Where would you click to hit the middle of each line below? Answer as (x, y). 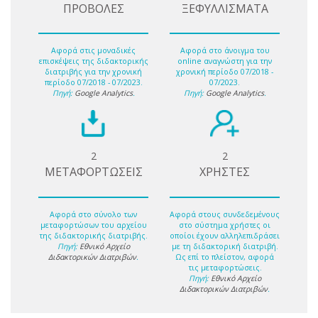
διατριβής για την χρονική (93, 72)
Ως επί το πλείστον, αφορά (225, 257)
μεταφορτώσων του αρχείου (93, 225)
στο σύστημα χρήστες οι (225, 225)
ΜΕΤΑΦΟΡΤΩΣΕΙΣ (93, 172)
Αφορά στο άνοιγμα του (225, 51)
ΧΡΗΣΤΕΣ (225, 172)
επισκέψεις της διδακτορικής (93, 61)
